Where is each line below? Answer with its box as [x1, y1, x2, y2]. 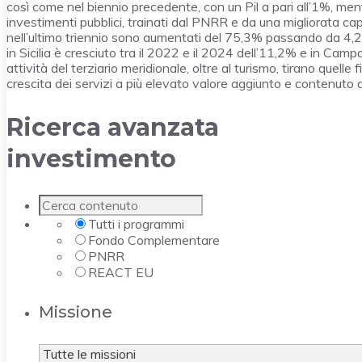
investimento [6, 143, 176, 174]
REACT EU [88, 263, 154, 280]
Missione [39, 302, 112, 322]
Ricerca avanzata [6, 112, 219, 142]
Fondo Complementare [88, 231, 220, 248]
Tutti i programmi [88, 215, 184, 232]
